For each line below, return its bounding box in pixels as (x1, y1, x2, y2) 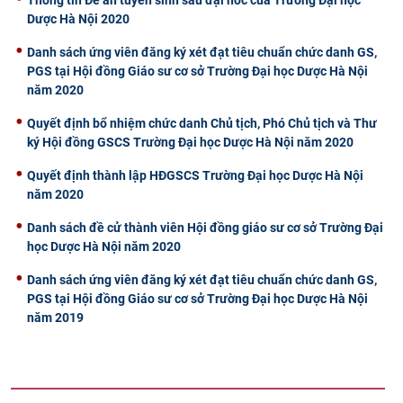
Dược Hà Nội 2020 (27, 11, 130, 26)
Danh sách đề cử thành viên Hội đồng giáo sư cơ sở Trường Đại (27, 219, 383, 235)
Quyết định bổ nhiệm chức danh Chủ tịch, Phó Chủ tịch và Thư (27, 115, 377, 130)
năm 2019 (27, 309, 84, 325)
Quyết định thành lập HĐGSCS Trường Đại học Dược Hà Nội (27, 167, 363, 183)
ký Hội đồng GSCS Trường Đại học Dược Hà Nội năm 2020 (27, 134, 354, 149)
